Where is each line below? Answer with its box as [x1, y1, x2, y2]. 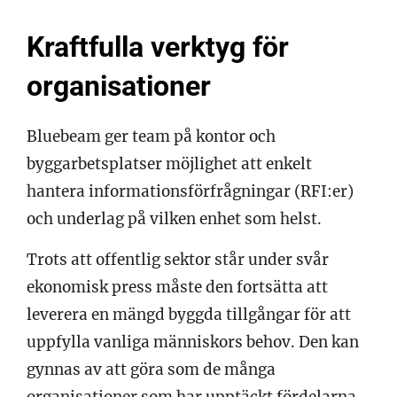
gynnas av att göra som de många [27, 359, 276, 379]
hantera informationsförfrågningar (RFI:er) [27, 181, 354, 201]
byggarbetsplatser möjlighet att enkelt [27, 153, 312, 174]
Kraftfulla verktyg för [27, 29, 289, 64]
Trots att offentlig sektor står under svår [27, 249, 329, 269]
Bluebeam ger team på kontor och [27, 126, 276, 146]
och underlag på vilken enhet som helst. [27, 208, 322, 229]
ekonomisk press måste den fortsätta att [27, 276, 328, 297]
